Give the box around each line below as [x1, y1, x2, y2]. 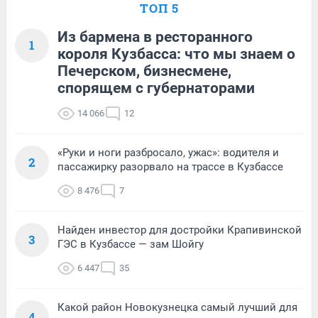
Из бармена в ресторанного [57, 28, 253, 45]
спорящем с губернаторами [57, 79, 255, 97]
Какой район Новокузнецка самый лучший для [57, 300, 297, 314]
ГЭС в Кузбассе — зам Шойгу [57, 237, 204, 251]
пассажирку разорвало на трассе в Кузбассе [57, 160, 283, 173]
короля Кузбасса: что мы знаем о [57, 45, 295, 62]
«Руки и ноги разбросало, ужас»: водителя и [57, 146, 279, 159]
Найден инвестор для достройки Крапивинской [57, 223, 302, 236]
